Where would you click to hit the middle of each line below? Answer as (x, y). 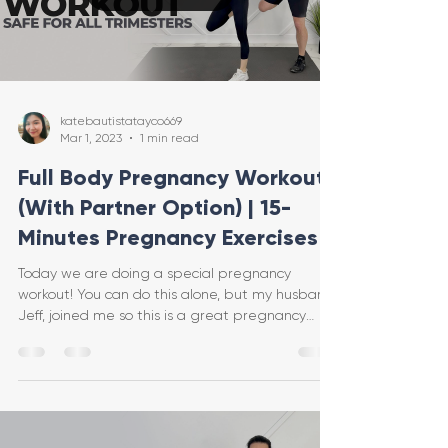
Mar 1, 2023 (91, 137)
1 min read (169, 137)
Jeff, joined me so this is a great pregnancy (162, 315)
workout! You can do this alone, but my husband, (177, 294)
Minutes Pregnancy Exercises (168, 238)
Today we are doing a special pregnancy (154, 273)
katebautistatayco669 (121, 121)
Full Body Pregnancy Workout (171, 178)
